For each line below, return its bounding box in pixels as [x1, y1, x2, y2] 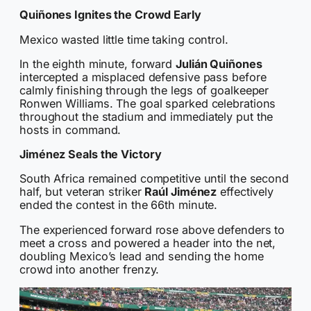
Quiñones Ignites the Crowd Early [19, 8, 201, 22]
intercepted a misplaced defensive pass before [19, 69, 267, 84]
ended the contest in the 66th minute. [19, 198, 218, 212]
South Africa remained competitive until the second [19, 171, 289, 186]
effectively [217, 185, 274, 199]
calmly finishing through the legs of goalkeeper [19, 83, 269, 97]
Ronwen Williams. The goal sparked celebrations [19, 96, 276, 110]
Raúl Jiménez [144, 185, 217, 199]
